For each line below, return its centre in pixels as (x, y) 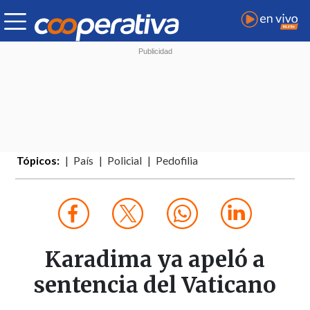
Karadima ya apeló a (155, 260)
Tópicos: (38, 161)
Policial (125, 161)
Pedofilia (177, 161)
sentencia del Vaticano (155, 285)
